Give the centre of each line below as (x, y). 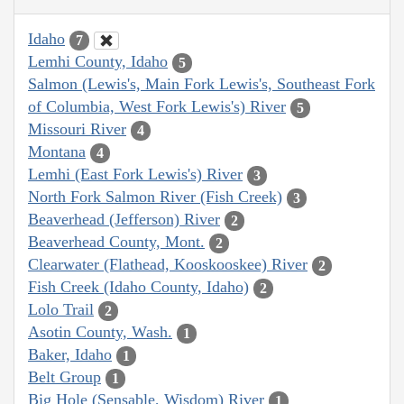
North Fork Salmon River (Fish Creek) (155, 197)
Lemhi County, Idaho (98, 62)
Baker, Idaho (70, 355)
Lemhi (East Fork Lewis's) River (135, 174)
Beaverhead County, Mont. (116, 242)
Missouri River (77, 129)
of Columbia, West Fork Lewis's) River (157, 107)
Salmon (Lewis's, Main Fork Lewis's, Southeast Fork (202, 84)
